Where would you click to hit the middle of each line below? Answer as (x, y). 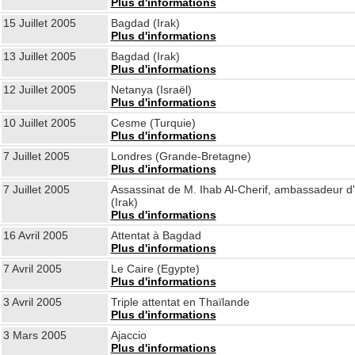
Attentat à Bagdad (156, 235)
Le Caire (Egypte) (155, 269)
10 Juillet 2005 (39, 123)
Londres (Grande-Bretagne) (181, 156)
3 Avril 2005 (32, 302)
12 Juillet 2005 (39, 90)
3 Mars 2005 (34, 335)
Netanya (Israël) (151, 90)
